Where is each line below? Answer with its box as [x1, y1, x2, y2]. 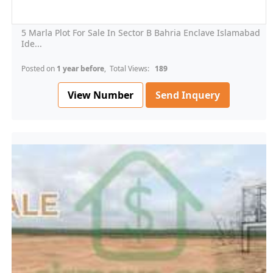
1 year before [57, 63, 104, 74]
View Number [68, 88, 133, 102]
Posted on [21, 63, 57, 74]
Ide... [21, 38, 42, 50]
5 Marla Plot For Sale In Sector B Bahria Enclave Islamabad [21, 27, 260, 39]
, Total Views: [104, 63, 153, 74]
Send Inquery [155, 88, 220, 102]
